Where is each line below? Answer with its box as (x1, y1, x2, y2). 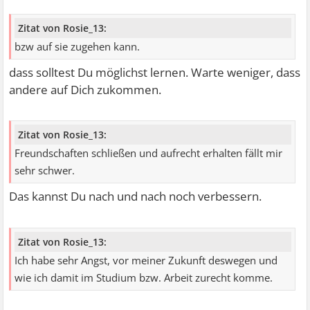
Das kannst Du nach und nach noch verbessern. (9, 188, 262, 205)
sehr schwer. (15, 163, 75, 179)
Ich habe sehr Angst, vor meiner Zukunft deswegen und (15, 253, 278, 268)
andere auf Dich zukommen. (9, 81, 162, 98)
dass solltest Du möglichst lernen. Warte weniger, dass (9, 64, 301, 80)
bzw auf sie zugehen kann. (15, 39, 140, 54)
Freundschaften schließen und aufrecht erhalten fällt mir (15, 146, 283, 161)
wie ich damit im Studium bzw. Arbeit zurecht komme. (15, 271, 273, 286)
